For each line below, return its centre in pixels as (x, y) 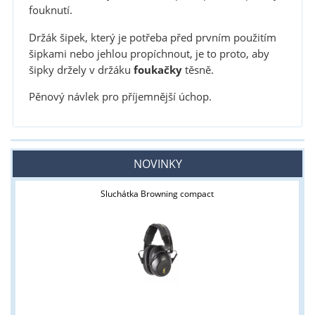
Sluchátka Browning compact (157, 193)
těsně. (198, 70)
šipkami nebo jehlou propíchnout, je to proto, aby (149, 53)
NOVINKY (157, 163)
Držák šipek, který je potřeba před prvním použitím (152, 37)
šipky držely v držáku (81, 70)
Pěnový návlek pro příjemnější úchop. (120, 96)
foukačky (157, 70)
